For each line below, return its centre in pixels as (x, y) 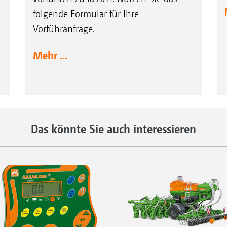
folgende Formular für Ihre (86, 14)
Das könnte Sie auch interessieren (113, 128)
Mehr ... (50, 55)
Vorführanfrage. (64, 29)
